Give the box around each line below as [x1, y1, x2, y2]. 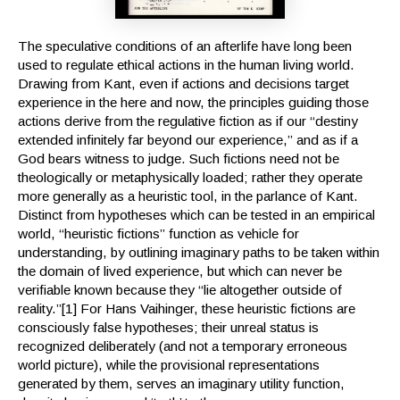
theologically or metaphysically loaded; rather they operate [18, 170, 362, 186]
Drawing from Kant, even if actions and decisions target [18, 76, 349, 92]
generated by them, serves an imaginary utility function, [18, 376, 345, 392]
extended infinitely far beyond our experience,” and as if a [18, 132, 358, 148]
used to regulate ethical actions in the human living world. [18, 57, 354, 73]
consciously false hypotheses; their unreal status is [18, 320, 319, 336]
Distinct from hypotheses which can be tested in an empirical [18, 207, 375, 223]
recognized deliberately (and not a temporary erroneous [18, 338, 347, 354]
